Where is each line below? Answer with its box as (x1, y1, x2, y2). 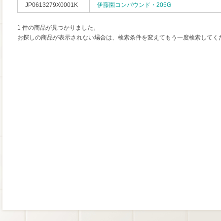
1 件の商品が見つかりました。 (17, 24, 99, 31)
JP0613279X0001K (25, 1, 78, 8)
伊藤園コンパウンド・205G (97, 1, 171, 8)
